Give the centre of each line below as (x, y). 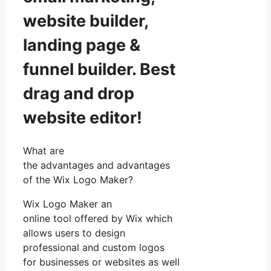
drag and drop (79, 93)
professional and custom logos (94, 247)
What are (44, 150)
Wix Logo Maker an (67, 204)
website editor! (83, 117)
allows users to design (74, 233)
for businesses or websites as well (101, 262)
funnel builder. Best (99, 69)
